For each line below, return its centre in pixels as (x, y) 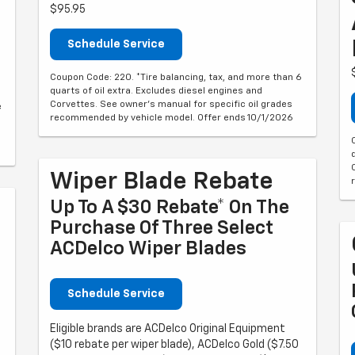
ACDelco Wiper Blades (148, 249)
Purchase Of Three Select (162, 228)
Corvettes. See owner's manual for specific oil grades (171, 105)
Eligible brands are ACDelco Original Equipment (168, 329)
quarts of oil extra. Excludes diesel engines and (156, 91)
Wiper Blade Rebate (162, 182)
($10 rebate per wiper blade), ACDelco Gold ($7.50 (174, 345)
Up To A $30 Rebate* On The (170, 208)
